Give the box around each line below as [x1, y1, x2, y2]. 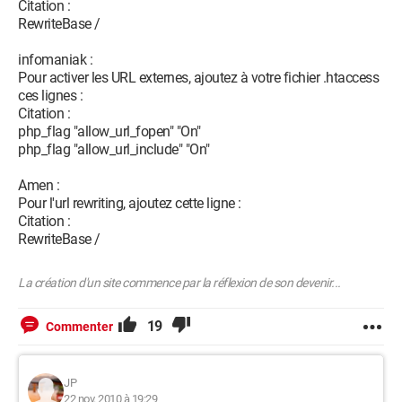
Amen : [18, 177, 59, 194]
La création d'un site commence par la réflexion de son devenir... [18, 275, 341, 290]
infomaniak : [18, 51, 92, 68]
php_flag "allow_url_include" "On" [18, 141, 210, 158]
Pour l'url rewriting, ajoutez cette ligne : [18, 195, 241, 212]
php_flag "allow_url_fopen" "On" [18, 123, 201, 140]
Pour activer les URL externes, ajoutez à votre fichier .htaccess [18, 69, 379, 86]
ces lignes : [18, 87, 83, 104]
